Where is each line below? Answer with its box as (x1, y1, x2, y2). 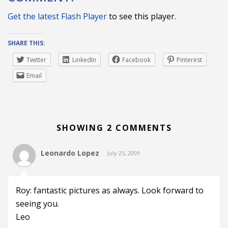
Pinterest (177, 55, 202, 64)
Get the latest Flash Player (8, 10, 107, 22)
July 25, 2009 (107, 149, 140, 157)
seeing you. (16, 197, 59, 209)
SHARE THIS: (8, 38, 45, 47)
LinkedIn (72, 55, 96, 64)
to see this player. (107, 10, 176, 22)
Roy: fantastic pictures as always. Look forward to (16, 184, 204, 196)
